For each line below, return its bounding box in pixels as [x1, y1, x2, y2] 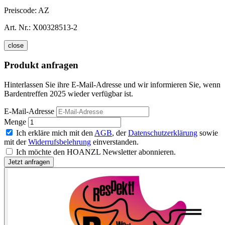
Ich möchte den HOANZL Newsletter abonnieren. [16, 148, 176, 157]
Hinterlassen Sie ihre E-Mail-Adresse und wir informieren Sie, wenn [4, 80, 220, 89]
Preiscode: [4, 6, 38, 15]
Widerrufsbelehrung [28, 138, 91, 147]
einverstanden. [91, 138, 139, 147]
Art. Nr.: [4, 23, 31, 32]
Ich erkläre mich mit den [16, 129, 94, 138]
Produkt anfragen [4, 60, 78, 71]
